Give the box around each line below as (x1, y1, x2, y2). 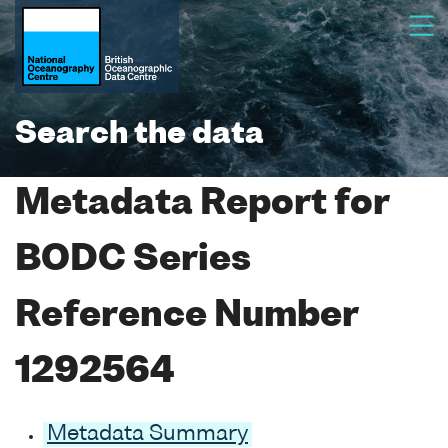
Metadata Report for (15, 187, 389, 222)
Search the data (15, 120, 264, 150)
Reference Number (15, 299, 358, 334)
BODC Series (15, 243, 251, 278)
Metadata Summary (47, 423, 248, 445)
